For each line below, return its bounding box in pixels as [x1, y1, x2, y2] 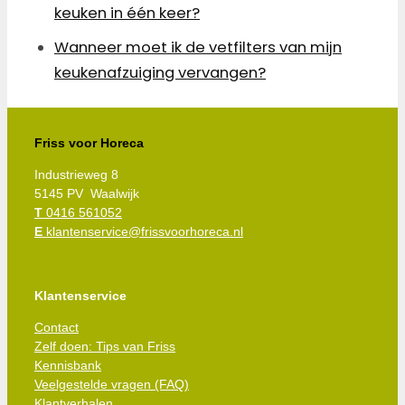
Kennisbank [34, 358, 101, 373]
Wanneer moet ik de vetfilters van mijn [54, 37, 342, 59]
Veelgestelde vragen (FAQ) [34, 377, 189, 392]
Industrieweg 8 [34, 167, 118, 183]
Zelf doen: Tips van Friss [34, 339, 175, 354]
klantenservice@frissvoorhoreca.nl [42, 224, 243, 240]
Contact [34, 320, 79, 335]
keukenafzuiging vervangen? [54, 62, 266, 84]
